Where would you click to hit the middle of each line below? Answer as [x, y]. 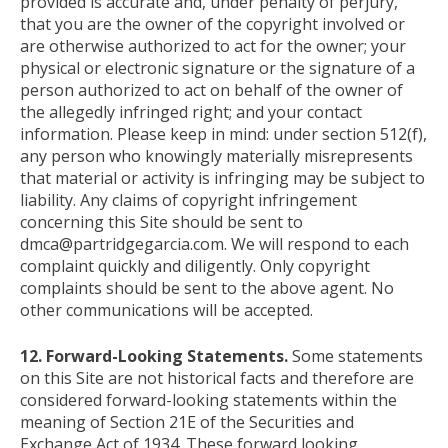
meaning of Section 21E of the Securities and [187, 421]
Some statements [355, 355]
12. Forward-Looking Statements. [154, 355]
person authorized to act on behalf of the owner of [211, 89]
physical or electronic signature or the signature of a [217, 67]
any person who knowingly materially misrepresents [216, 155]
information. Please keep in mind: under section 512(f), [223, 133]
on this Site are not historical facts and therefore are [217, 377]
